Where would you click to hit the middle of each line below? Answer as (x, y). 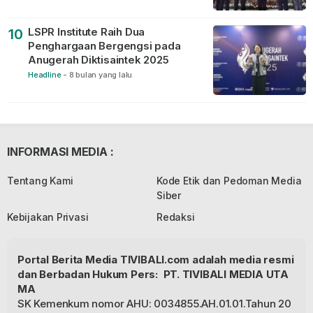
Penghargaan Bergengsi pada (104, 46)
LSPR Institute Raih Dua (87, 32)
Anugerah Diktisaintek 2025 (99, 60)
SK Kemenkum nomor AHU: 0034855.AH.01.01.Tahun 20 (154, 304)
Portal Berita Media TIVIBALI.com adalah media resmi (156, 260)
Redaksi (176, 217)
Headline (45, 75)
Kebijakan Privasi (48, 217)
